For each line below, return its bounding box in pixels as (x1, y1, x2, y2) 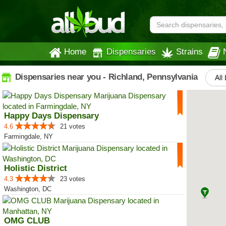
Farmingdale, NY (4, 133, 53, 140)
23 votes (60, 175, 85, 183)
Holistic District (4, 163, 67, 173)
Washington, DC (4, 185, 51, 193)
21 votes (60, 123, 85, 130)
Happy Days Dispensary (4, 111, 99, 121)
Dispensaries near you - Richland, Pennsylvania (13, 72, 198, 82)
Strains (176, 47, 203, 56)
